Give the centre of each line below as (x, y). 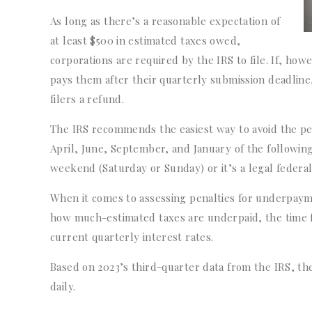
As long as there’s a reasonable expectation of (165, 21)
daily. (63, 287)
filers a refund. (87, 99)
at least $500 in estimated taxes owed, (146, 41)
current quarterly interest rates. (132, 237)
